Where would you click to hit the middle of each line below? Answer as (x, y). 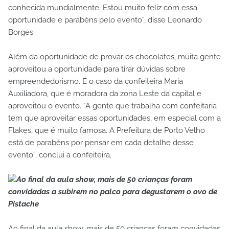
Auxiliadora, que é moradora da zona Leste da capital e (105, 94)
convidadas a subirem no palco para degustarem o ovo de (113, 192)
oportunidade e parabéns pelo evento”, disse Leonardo (105, 20)
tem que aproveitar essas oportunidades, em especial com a (114, 118)
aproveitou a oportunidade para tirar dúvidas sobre (97, 69)
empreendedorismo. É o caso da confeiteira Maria (96, 82)
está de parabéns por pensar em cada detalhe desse (101, 143)
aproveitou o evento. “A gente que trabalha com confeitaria (112, 106)
